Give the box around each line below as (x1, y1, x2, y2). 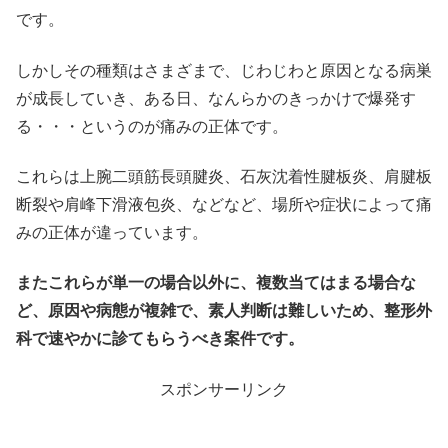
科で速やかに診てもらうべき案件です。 (16, 330, 304, 348)
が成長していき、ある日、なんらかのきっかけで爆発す (16, 89, 416, 107)
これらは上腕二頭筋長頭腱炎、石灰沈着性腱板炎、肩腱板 (16, 167, 432, 185)
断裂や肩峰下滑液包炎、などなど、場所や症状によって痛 (16, 195, 432, 213)
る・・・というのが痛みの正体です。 (16, 117, 288, 135)
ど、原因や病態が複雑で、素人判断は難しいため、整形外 (16, 302, 432, 320)
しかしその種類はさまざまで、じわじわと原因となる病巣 (16, 61, 432, 79)
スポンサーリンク (160, 380, 288, 398)
